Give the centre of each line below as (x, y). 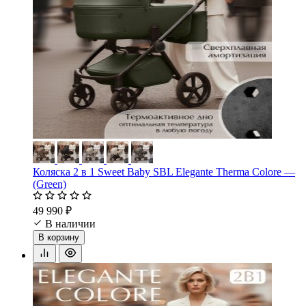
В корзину (59, 237)
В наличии (70, 223)
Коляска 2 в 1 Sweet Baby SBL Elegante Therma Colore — (164, 171)
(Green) (50, 184)
